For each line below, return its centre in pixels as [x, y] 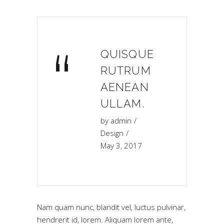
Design [112, 133]
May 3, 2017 [121, 145]
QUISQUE [127, 54]
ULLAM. [122, 103]
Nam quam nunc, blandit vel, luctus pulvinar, [111, 207]
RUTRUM [126, 70]
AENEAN [125, 87]
